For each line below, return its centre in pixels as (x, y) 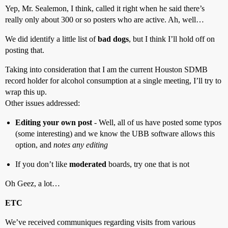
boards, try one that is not (148, 164)
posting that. (25, 50)
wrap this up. (26, 92)
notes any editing (81, 145)
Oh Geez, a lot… (33, 183)
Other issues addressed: (42, 103)
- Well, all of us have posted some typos (157, 122)
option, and (34, 145)
